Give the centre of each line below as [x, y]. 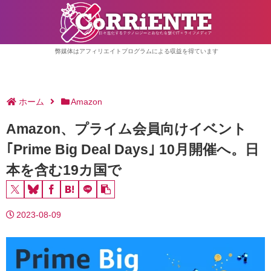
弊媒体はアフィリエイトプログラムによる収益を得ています [136, 51]
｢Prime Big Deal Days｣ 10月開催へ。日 [132, 149]
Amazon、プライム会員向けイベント [126, 129]
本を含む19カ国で [64, 170]
